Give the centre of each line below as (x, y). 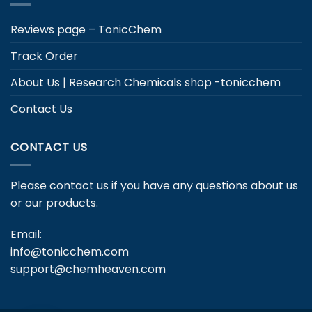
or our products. (54, 203)
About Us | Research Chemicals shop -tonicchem (146, 83)
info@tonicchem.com (70, 252)
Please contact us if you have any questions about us (154, 185)
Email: (26, 235)
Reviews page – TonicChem (86, 30)
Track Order (44, 56)
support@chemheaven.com (88, 270)
